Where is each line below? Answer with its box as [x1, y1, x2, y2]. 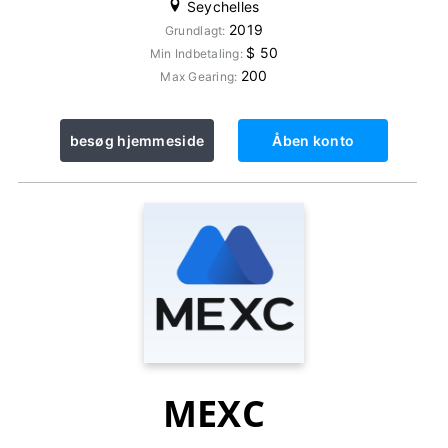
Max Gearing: [160, 69, 241, 84]
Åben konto [272, 132, 355, 149]
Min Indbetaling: [149, 46, 247, 61]
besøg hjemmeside [69, 132, 205, 149]
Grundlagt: [164, 23, 229, 38]
